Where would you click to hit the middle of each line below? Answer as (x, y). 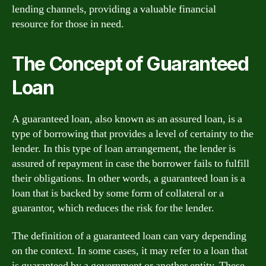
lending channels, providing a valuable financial (114, 9)
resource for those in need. (68, 24)
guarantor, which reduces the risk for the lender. (113, 208)
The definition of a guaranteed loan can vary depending (129, 236)
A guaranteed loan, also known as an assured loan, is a (127, 119)
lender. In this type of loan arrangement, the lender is (124, 148)
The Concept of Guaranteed (130, 64)
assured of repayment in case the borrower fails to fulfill (131, 163)
